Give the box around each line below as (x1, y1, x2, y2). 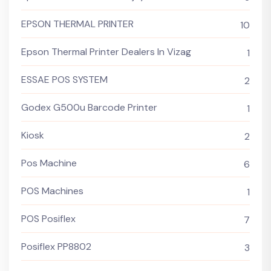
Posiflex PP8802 (21, 240, 91, 253)
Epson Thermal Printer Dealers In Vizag (21, 45, 191, 59)
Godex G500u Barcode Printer (21, 101, 157, 114)
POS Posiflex (21, 212, 76, 226)
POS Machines (21, 184, 83, 198)
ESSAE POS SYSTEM (21, 73, 108, 87)
